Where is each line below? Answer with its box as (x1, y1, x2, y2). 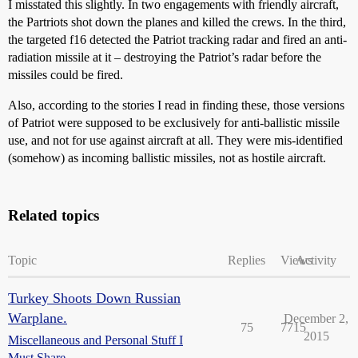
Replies (228, 253, 265, 267)
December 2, (284, 311, 348, 325)
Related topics (8, 206, 99, 224)
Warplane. (8, 309, 67, 326)
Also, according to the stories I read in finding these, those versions (8, 97, 344, 112)
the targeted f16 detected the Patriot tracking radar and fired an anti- (8, 32, 347, 46)
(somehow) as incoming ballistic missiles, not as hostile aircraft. (8, 150, 326, 165)
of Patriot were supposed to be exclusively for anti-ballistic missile (8, 115, 340, 129)
